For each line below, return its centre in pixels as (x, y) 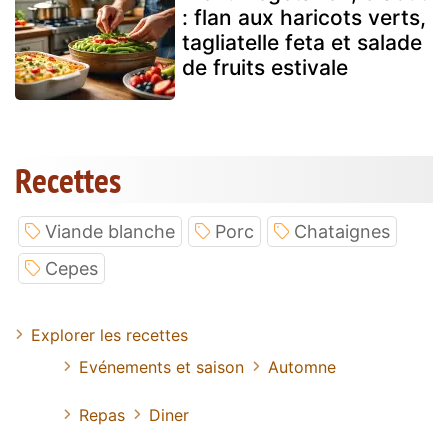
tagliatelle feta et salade (302, 43)
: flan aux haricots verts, (304, 18)
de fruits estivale (265, 68)
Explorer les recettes (109, 335)
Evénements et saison (161, 367)
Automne (302, 367)
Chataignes (342, 232)
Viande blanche (110, 232)
